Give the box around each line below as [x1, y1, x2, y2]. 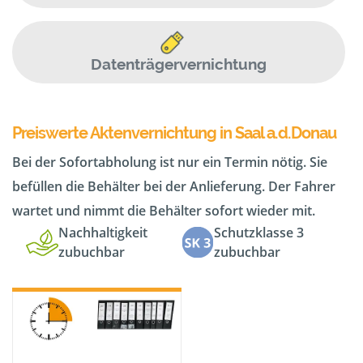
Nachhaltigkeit [58, 224, 147, 242]
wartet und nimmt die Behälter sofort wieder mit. [12, 202, 315, 220]
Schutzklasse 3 [214, 224, 304, 242]
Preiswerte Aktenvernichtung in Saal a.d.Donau [12, 123, 336, 143]
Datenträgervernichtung [90, 55, 267, 74]
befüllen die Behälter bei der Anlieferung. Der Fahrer [12, 177, 335, 196]
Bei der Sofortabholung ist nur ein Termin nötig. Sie [12, 153, 327, 172]
